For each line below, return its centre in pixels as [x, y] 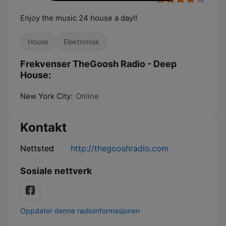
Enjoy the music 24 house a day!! [79, 18]
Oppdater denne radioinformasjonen [80, 211]
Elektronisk [81, 42]
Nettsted [37, 148]
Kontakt [43, 127]
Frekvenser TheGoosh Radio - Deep [98, 64]
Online [87, 96]
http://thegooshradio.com [120, 148]
